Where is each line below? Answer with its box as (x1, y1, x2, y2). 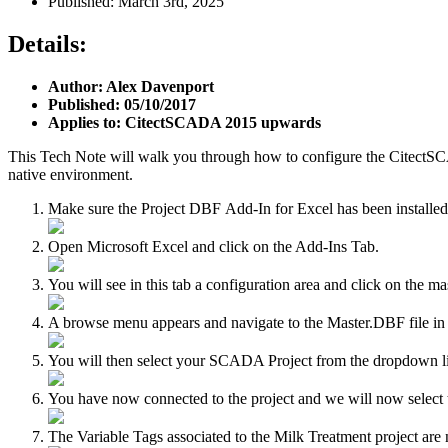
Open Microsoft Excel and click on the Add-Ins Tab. (48, 237, 379, 255)
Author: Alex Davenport (48, 77, 214, 95)
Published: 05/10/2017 (48, 95, 196, 113)
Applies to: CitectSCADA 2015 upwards (48, 113, 321, 131)
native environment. (8, 165, 137, 183)
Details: (8, 30, 87, 57)
